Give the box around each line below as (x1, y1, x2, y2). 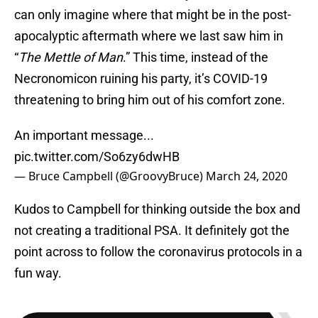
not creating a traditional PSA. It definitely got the (14, 223, 290, 238)
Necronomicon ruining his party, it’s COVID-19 (14, 71, 268, 87)
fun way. (14, 265, 62, 281)
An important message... (14, 128, 154, 143)
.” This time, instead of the (123, 50, 268, 65)
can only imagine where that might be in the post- (14, 7, 291, 23)
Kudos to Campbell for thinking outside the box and (14, 202, 300, 217)
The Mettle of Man (18, 50, 123, 65)
